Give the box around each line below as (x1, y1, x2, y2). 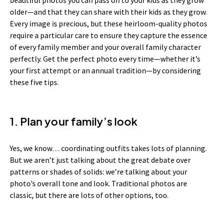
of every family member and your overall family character (10, 42, 201, 52)
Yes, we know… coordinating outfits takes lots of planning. (10, 143, 207, 153)
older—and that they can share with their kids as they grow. (10, 6, 207, 17)
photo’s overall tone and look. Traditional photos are (10, 178, 187, 188)
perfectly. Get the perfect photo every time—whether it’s (10, 53, 200, 64)
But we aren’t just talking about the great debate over (10, 154, 191, 165)
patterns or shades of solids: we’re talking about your (10, 166, 187, 176)
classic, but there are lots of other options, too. (10, 190, 169, 200)
